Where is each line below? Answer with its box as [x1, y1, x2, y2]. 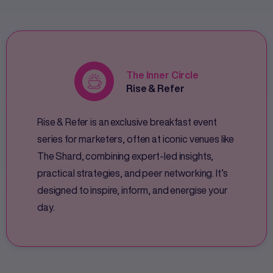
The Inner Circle [126, 69, 199, 80]
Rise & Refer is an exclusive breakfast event [37, 115, 217, 130]
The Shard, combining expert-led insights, [37, 149, 214, 164]
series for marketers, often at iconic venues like [37, 132, 235, 147]
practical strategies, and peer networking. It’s [37, 166, 228, 181]
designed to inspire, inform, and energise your [37, 183, 228, 198]
